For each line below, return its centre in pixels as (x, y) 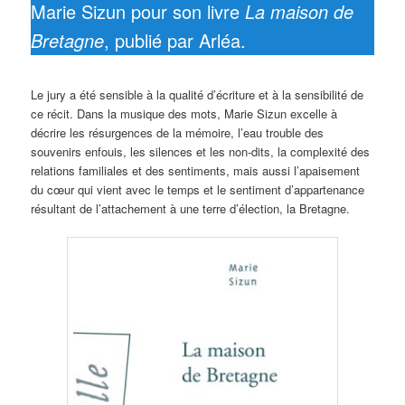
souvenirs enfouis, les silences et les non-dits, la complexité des (201, 151)
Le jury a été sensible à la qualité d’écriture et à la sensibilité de (198, 94)
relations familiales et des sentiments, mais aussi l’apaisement (196, 170)
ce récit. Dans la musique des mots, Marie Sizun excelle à (184, 113)
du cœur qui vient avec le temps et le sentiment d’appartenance (198, 189)
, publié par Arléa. (175, 40)
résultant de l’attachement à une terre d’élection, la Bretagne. (191, 208)
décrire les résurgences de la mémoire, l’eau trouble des (178, 132)
